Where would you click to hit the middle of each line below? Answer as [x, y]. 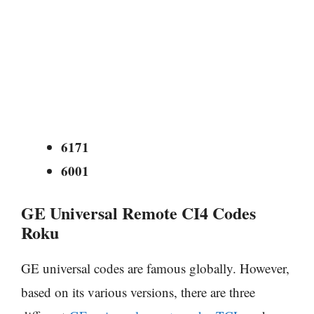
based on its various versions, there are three [138, 292]
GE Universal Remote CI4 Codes [138, 212]
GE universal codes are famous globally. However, [155, 268]
